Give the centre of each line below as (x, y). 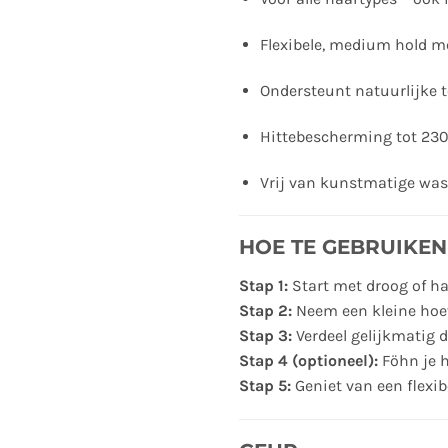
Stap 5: (265, 386)
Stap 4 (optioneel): (308, 361)
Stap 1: (263, 286)
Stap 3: (265, 336)
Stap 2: (265, 311)
